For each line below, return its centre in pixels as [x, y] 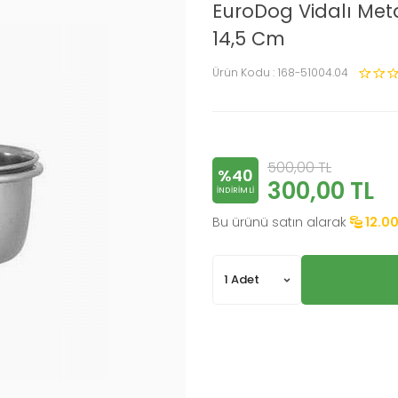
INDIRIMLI [235, 191]
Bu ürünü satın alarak [279, 222]
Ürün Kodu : [245, 72]
